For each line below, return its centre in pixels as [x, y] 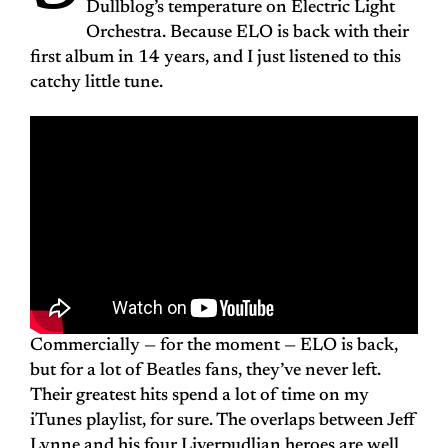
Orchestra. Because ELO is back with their [247, 33]
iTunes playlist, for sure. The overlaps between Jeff [223, 421]
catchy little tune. [96, 83]
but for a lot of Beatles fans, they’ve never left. [205, 371]
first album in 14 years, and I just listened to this [215, 58]
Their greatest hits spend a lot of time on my [199, 396]
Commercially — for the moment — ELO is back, [214, 346]
